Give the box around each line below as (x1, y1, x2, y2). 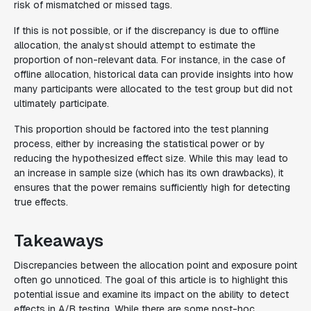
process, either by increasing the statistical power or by (14, 137, 265, 150)
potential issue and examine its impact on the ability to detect (14, 287, 289, 301)
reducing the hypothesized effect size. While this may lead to (14, 151, 288, 165)
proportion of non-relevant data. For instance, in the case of (14, 53, 285, 66)
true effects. (14, 195, 68, 208)
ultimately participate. (14, 96, 109, 110)
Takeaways (14, 229, 103, 251)
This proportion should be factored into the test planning (14, 122, 269, 135)
